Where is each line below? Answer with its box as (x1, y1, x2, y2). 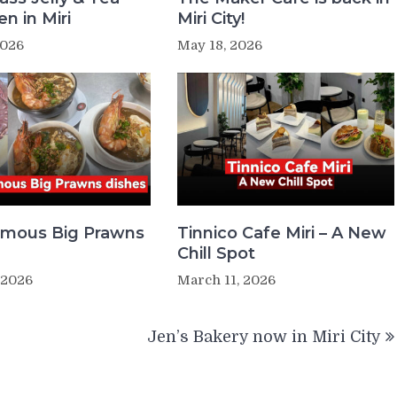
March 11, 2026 (176, 272, 276, 288)
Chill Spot (176, 244, 255, 263)
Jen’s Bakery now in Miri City (147, 328, 381, 346)
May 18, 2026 (176, 36, 262, 53)
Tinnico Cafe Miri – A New (176, 223, 386, 243)
